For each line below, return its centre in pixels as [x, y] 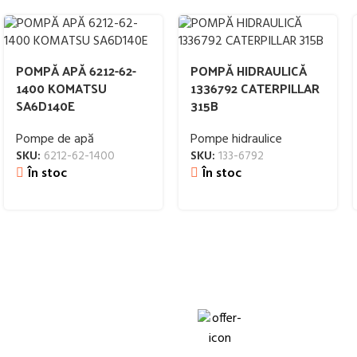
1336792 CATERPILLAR [255, 88]
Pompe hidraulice [236, 139]
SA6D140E [45, 106]
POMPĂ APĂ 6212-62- [76, 71]
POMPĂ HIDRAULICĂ [249, 71]
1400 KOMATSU [61, 88]
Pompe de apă [55, 139]
